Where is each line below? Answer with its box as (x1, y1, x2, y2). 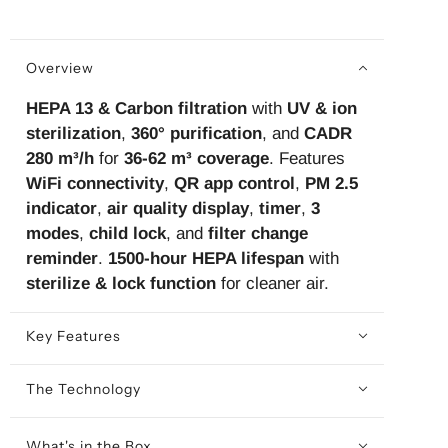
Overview (25, 58, 94, 77)
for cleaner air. (215, 273, 329, 293)
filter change (207, 223, 308, 243)
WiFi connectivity (25, 173, 164, 193)
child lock (88, 223, 166, 243)
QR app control (173, 173, 295, 193)
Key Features (25, 327, 121, 346)
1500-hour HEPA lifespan (107, 248, 304, 268)
